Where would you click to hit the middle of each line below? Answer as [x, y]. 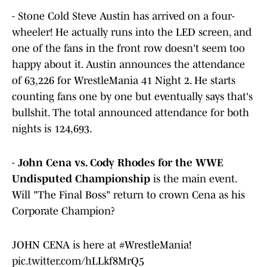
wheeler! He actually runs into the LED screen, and [132, 32]
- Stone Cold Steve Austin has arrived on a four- [123, 16]
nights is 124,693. [52, 129]
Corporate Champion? [63, 211]
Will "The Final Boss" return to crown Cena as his [128, 195]
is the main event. [193, 179]
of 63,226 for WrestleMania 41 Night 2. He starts [124, 81]
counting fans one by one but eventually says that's [132, 97]
